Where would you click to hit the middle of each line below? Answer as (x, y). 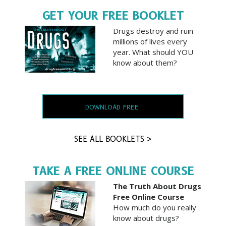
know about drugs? (146, 218)
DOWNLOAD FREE (112, 107)
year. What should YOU (153, 52)
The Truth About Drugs (157, 186)
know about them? (145, 62)
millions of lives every (150, 41)
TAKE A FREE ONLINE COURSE (113, 171)
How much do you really (155, 207)
